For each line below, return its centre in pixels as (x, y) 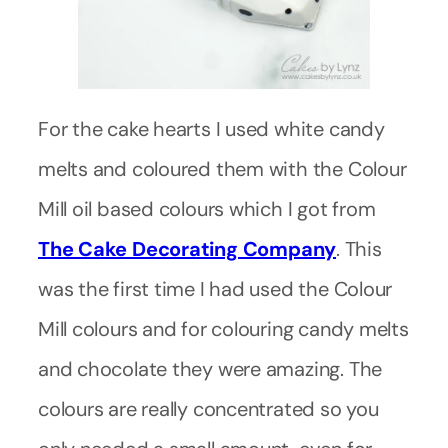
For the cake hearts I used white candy (211, 129)
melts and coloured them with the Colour (222, 169)
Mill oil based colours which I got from (207, 209)
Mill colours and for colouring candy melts (223, 329)
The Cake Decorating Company (187, 249)
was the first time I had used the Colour (215, 289)
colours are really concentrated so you (208, 409)
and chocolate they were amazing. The (210, 369)
